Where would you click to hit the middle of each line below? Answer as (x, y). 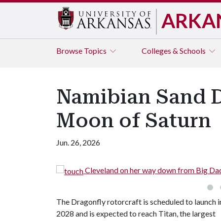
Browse (70, 51)
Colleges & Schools (174, 51)
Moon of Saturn (134, 121)
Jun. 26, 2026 (78, 142)
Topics (96, 51)
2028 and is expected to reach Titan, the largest (136, 213)
